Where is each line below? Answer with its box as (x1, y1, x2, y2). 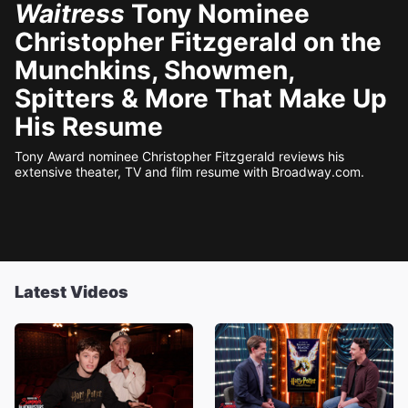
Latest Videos (15, 282, 128, 301)
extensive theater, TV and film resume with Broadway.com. (15, 164, 364, 179)
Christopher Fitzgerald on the (15, 26, 382, 57)
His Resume (15, 111, 163, 142)
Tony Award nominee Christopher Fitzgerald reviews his (15, 148, 344, 164)
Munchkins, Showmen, (15, 55, 294, 86)
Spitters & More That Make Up (15, 83, 387, 114)
